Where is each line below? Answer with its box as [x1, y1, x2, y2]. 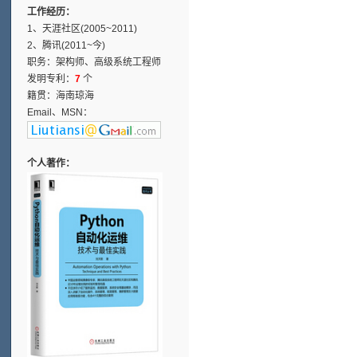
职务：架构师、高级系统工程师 [27, 56, 162, 68]
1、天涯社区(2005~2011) [27, 22, 138, 34]
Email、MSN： [27, 106, 93, 118]
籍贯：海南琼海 [27, 89, 95, 101]
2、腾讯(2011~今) [27, 39, 106, 51]
